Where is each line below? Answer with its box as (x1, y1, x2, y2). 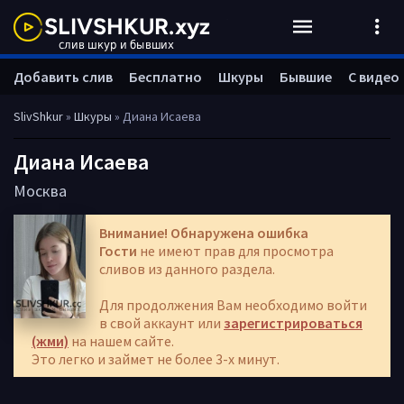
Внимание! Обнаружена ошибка (99, 224, 308, 242)
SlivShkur (14, 108, 63, 124)
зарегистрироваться (224, 314, 363, 332)
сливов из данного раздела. (99, 260, 275, 278)
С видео (348, 68, 399, 86)
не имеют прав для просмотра (137, 242, 334, 260)
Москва (14, 180, 67, 201)
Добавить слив (14, 68, 113, 86)
